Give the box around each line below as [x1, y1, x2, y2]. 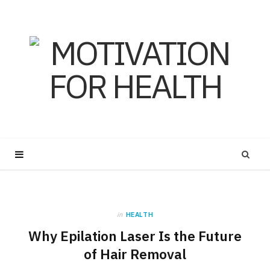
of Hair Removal [84, 245, 186, 263]
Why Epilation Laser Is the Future [28, 227, 242, 245]
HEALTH [125, 210, 154, 219]
